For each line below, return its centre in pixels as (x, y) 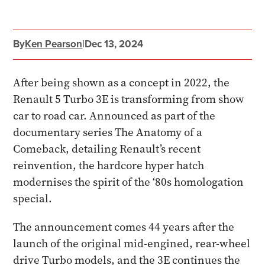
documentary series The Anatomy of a (108, 132)
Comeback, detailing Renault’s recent (107, 149)
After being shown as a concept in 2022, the (122, 83)
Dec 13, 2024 (114, 44)
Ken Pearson (54, 44)
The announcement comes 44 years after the (124, 227)
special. (33, 198)
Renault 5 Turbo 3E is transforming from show (129, 99)
